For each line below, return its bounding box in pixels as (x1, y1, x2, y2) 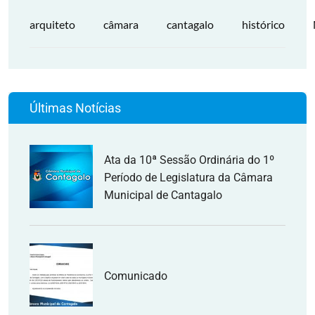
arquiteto (30, 18, 75, 31)
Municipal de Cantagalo (104, 188, 222, 202)
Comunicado (104, 269, 167, 283)
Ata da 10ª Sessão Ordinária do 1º (104, 153, 274, 167)
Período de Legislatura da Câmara (104, 170, 273, 184)
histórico (242, 18, 285, 31)
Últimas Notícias (30, 101, 121, 115)
